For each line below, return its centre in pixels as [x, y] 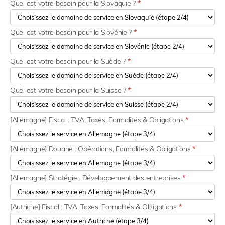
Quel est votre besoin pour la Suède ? [69, 62]
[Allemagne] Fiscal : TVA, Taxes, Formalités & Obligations [98, 120]
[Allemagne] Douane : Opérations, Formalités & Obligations [101, 149]
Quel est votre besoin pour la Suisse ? [69, 91]
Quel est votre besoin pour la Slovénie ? [72, 32]
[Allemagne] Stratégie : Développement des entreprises [96, 178]
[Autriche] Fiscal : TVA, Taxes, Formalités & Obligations [94, 207]
